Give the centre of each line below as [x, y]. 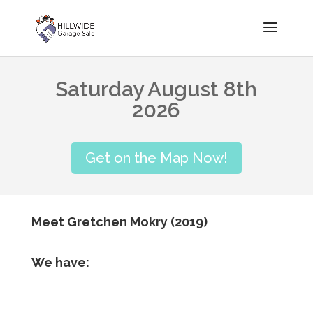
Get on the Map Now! [156, 158]
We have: [60, 262]
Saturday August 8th [156, 89]
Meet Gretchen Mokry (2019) [119, 222]
